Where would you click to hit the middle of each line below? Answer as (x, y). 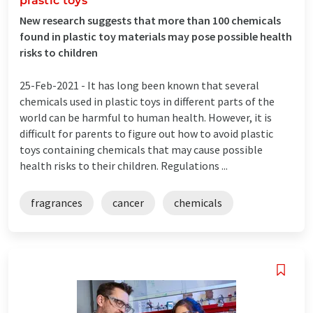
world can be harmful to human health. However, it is (146, 117)
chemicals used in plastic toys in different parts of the (147, 101)
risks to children (59, 52)
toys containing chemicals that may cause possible (141, 149)
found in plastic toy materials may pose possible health (156, 36)
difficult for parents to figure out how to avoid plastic (146, 133)
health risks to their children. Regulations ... (124, 165)
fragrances (57, 202)
